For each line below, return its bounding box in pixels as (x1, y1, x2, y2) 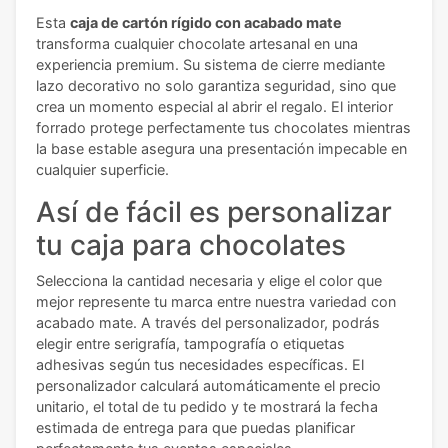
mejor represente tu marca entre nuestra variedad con (36, 293, 396, 310)
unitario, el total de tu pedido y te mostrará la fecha (36, 398, 378, 415)
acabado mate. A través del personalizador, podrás (36, 314, 380, 331)
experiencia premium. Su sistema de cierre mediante (36, 56, 385, 73)
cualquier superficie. (36, 161, 169, 178)
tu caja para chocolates (36, 228, 346, 262)
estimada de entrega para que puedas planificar (36, 419, 355, 436)
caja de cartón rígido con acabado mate (70, 14, 342, 31)
